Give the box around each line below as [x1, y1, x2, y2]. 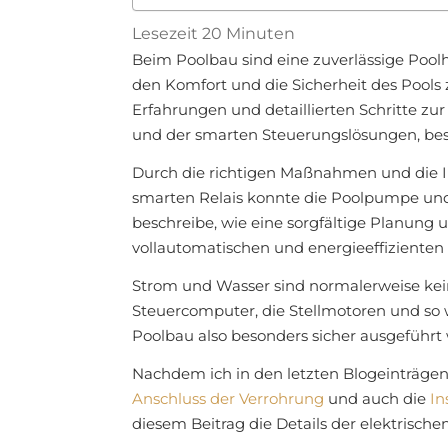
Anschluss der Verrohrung [132, 389, 324, 409]
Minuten [222, 24, 295, 44]
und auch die [324, 389, 430, 409]
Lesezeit [132, 24, 202, 44]
